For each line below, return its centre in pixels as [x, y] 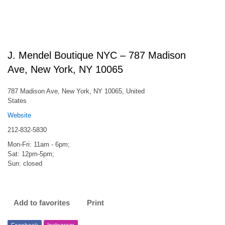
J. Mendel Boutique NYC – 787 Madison [97, 55]
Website [19, 115]
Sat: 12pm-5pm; [31, 154]
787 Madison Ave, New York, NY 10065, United [76, 91]
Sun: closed [25, 163]
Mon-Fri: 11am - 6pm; [39, 144]
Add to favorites [42, 203]
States [17, 101]
